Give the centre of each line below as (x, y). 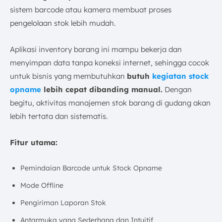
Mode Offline (42, 185)
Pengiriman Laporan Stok (63, 202)
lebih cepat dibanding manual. (102, 89)
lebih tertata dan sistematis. (59, 116)
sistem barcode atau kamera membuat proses (91, 9)
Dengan (177, 89)
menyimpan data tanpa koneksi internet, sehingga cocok (110, 62)
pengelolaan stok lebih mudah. (63, 23)
